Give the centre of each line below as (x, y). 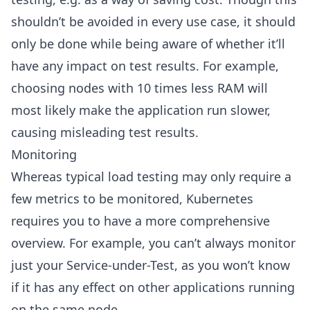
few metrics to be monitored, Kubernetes (132, 199)
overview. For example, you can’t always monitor (153, 243)
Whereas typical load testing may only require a (151, 176)
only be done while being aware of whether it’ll (148, 44)
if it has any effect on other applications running (153, 287)
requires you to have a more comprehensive (140, 221)
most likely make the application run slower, (141, 110)
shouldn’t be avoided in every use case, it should (153, 21)
